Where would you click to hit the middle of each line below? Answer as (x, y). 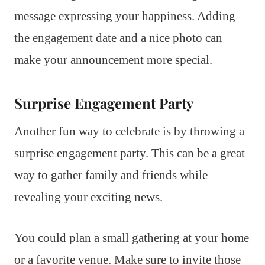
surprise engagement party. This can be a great (130, 153)
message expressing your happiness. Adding (125, 16)
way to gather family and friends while (111, 175)
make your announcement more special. (113, 59)
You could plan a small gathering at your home (132, 237)
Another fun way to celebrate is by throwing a (129, 131)
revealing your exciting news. (88, 197)
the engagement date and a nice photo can (118, 38)
